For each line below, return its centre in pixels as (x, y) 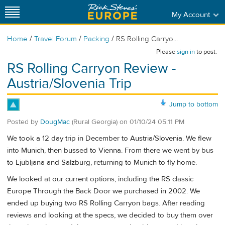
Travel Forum (55, 39)
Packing (96, 39)
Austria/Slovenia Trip (69, 84)
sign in (186, 52)
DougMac (55, 122)
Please (166, 52)
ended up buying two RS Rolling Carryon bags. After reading (106, 203)
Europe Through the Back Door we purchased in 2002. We (103, 191)
